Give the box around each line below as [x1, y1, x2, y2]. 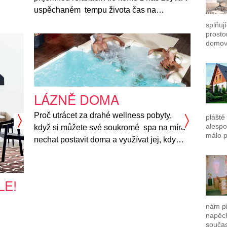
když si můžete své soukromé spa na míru [34, 123, 186, 132]
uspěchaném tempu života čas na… [34, 5, 165, 14]
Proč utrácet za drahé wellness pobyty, [34, 110, 172, 120]
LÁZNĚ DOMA [34, 89, 120, 108]
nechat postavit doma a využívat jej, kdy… [34, 135, 184, 144]
